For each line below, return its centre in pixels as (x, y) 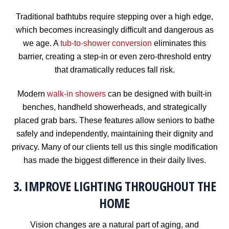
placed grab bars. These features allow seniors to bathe (114, 120)
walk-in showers (76, 94)
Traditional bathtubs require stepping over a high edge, (114, 17)
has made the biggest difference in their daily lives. (114, 160)
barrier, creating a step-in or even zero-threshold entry (114, 57)
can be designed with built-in (159, 94)
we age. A (42, 43)
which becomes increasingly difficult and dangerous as (114, 30)
